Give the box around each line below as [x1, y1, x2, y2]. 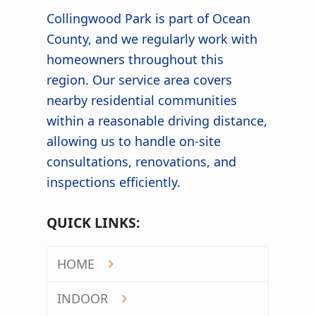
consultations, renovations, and [47, 153, 237, 171]
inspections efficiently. [47, 174, 181, 191]
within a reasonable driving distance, [47, 112, 268, 130]
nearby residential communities [47, 92, 238, 109]
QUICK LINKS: [47, 213, 141, 233]
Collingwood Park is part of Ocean [47, 10, 251, 28]
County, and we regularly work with [47, 30, 258, 48]
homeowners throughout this [47, 51, 224, 68]
